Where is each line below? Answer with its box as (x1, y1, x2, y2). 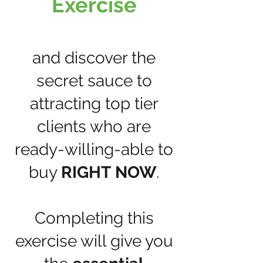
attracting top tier (29, 94, 159, 113)
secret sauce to (36, 71, 152, 90)
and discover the (32, 48, 156, 68)
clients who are (37, 117, 151, 136)
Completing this (34, 208, 154, 228)
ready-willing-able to (15, 140, 173, 159)
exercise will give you (15, 231, 173, 251)
